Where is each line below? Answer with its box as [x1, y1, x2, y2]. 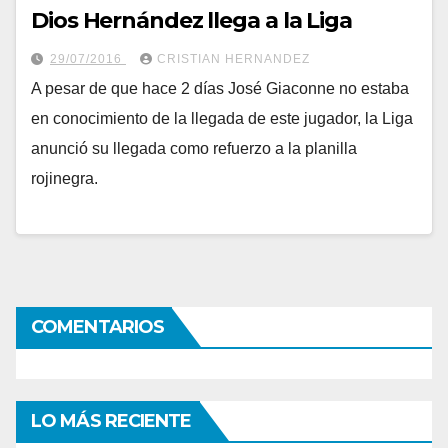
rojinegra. [31, 169, 98, 187]
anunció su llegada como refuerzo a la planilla [31, 139, 357, 157]
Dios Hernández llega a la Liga [31, 6, 352, 34]
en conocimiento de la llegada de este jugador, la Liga [31, 109, 413, 127]
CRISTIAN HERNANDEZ [157, 51, 310, 66]
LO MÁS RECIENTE [31, 409, 192, 432]
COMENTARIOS [31, 315, 165, 338]
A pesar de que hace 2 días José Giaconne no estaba [31, 79, 409, 97]
